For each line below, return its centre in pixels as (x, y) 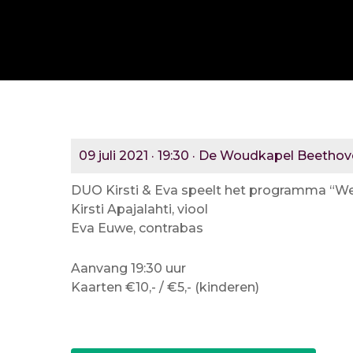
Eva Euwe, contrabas (137, 228)
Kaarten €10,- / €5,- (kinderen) (165, 287)
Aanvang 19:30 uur (128, 268)
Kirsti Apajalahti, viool (139, 209)
